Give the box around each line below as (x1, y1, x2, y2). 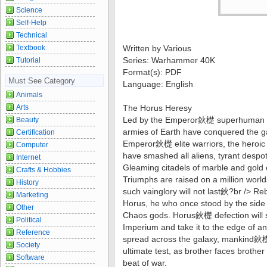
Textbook (16, 43, 45, 52)
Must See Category (8, 76, 75, 85)
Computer (16, 140, 48, 149)
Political (16, 215, 42, 224)
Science (16, 5, 42, 14)
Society (16, 240, 40, 249)
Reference (16, 228, 50, 237)
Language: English (123, 79, 193, 89)
